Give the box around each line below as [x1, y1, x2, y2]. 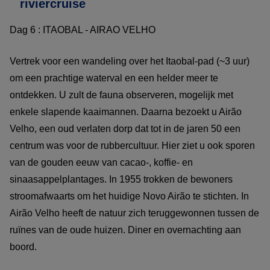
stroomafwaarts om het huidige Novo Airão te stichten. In [10, 190, 249, 201]
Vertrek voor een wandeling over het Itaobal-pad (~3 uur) [10, 55, 250, 66]
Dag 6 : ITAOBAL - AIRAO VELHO [10, 24, 158, 35]
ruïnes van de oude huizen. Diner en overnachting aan [10, 224, 241, 235]
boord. [10, 241, 37, 252]
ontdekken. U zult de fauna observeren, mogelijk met [10, 89, 233, 100]
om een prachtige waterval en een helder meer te [10, 72, 218, 83]
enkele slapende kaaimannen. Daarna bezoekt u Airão [10, 106, 242, 117]
